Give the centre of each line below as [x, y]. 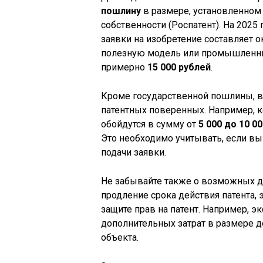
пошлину [121, 11]
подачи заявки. [134, 152]
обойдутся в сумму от [150, 124]
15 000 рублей [179, 67]
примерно [124, 67]
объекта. [120, 237]
